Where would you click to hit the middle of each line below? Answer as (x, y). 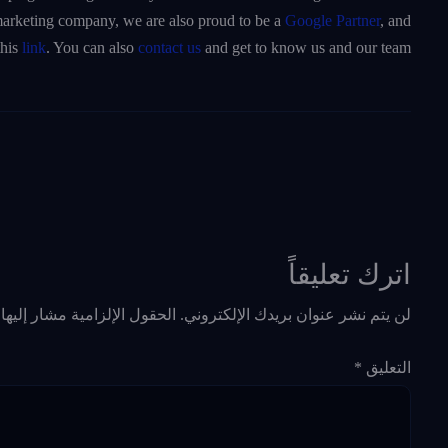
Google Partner (332, 21)
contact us (169, 48)
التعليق (386, 367)
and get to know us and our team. (306, 48)
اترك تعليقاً (349, 275)
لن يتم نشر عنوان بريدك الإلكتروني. (295, 315)
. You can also (92, 48)
